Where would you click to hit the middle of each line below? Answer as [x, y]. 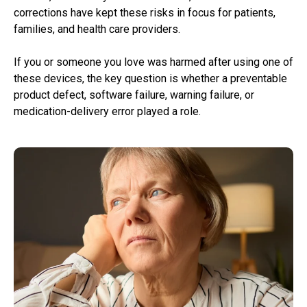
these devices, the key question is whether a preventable [150, 79]
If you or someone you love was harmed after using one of [153, 62]
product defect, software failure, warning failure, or [134, 95]
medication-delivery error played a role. [107, 112]
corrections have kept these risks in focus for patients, [145, 13]
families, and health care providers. [97, 29]
